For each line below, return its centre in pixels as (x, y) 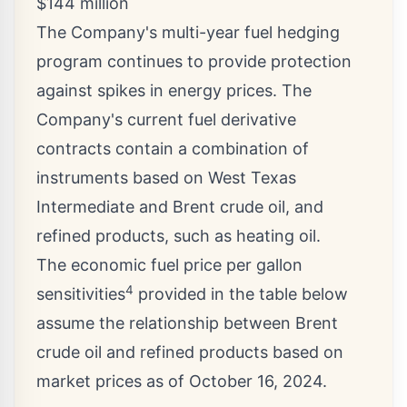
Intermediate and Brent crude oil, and (180, 207)
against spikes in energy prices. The (174, 91)
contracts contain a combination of (173, 149)
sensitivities (81, 294)
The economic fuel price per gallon (169, 265)
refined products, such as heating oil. (179, 236)
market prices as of (113, 382)
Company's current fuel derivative (166, 120)
